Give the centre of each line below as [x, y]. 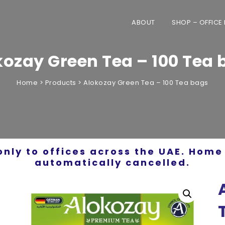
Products [61, 83]
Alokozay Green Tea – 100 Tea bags [146, 83]
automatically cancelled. [113, 162]
